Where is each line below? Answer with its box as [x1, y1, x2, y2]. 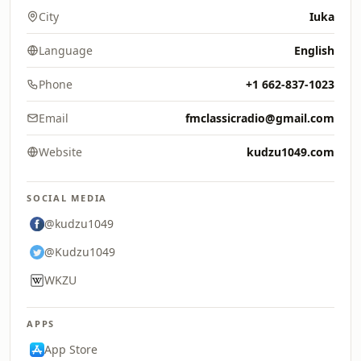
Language [39, 43, 93, 58]
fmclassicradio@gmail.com [185, 110, 334, 126]
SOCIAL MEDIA [27, 192, 108, 204]
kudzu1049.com [247, 144, 334, 160]
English [294, 43, 334, 58]
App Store [44, 342, 98, 357]
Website [39, 144, 82, 160]
